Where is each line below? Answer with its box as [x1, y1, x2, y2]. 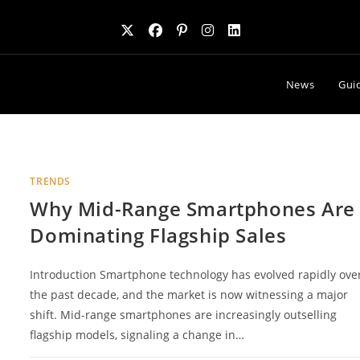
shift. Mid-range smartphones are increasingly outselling [30, 307, 337, 323]
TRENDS [30, 174, 71, 189]
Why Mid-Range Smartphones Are [30, 195, 355, 223]
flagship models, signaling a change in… [30, 327, 245, 343]
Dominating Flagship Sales [30, 222, 287, 249]
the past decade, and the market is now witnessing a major [30, 287, 349, 303]
